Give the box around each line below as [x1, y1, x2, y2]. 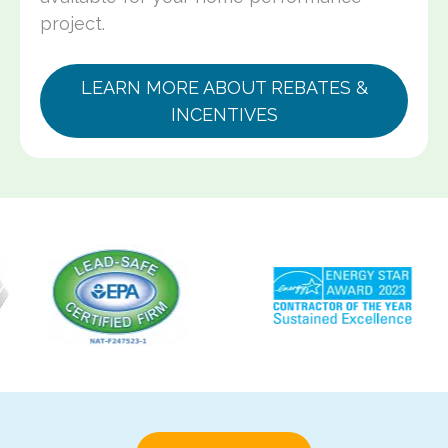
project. [40, 13, 105, 34]
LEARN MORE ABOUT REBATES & [80, 77, 368, 98]
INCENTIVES [170, 104, 278, 125]
